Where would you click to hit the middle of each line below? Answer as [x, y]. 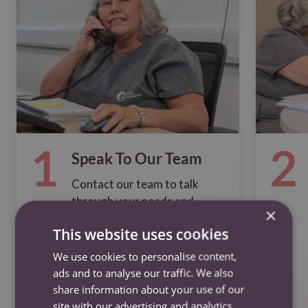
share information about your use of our [149, 289]
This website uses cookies [141, 234]
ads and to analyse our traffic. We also [143, 273]
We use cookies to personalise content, [145, 256]
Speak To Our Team [137, 158]
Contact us [120, 297]
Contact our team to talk [135, 184]
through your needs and [133, 201]
